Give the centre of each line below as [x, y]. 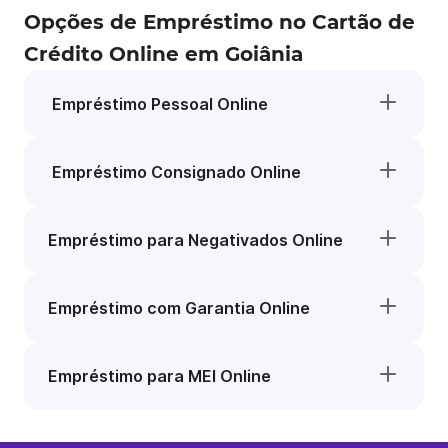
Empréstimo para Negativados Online [195, 240]
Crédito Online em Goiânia [163, 54]
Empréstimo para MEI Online [159, 376]
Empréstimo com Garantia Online [179, 308]
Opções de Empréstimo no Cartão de [219, 22]
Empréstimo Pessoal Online [158, 104]
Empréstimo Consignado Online [174, 172]
